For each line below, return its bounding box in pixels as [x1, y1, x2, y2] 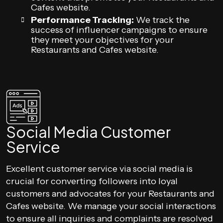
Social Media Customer [6, 122, 171, 141]
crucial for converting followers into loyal [6, 176, 178, 187]
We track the [134, 14, 190, 25]
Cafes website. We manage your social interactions [6, 201, 216, 212]
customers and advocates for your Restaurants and [6, 188, 215, 199]
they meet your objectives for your [31, 34, 174, 45]
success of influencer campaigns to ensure [31, 24, 208, 35]
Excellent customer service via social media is [6, 163, 193, 174]
